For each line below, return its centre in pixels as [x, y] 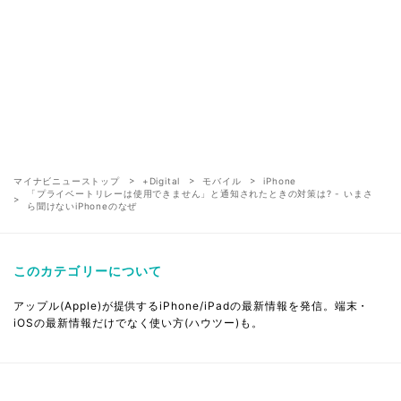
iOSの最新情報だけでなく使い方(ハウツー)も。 [139, 322]
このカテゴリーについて [88, 270]
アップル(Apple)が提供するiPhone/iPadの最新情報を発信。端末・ [192, 305]
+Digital [161, 180]
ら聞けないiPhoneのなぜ [82, 205]
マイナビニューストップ [67, 180]
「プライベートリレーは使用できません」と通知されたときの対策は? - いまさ [200, 193]
